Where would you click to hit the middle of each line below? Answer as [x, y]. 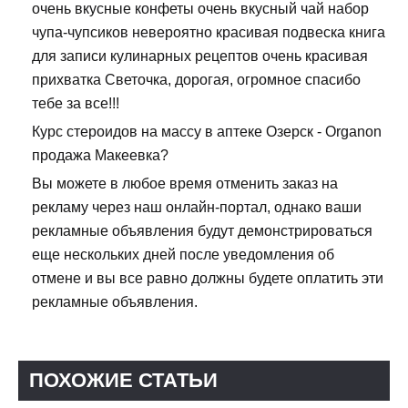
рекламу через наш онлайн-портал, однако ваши [197, 208]
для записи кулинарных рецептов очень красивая [200, 56]
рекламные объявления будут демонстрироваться [202, 231]
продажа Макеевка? [100, 156]
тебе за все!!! [76, 104]
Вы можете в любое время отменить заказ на [185, 184]
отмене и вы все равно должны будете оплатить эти [208, 279]
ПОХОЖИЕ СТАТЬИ [123, 381]
